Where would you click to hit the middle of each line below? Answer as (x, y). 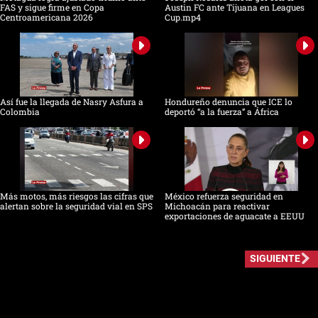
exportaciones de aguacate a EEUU (234, 216)
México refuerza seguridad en (224, 196)
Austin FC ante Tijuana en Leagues (234, 7)
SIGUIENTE (275, 259)
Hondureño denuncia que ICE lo (228, 102)
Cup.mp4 (182, 17)
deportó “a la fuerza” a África (221, 112)
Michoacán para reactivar (217, 206)
